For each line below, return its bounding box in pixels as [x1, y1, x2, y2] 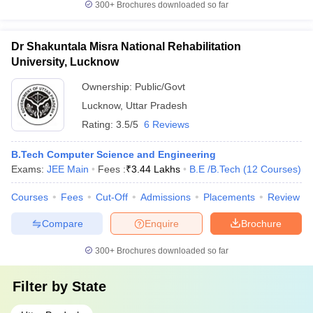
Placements [203, 191, 255, 203]
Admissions [140, 191, 191, 203]
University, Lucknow [11, 56, 119, 68]
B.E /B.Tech [189, 163, 240, 175]
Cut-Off [96, 191, 128, 203]
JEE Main [47, 163, 89, 175]
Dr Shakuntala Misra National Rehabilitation [11, 41, 241, 52]
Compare [41, 217, 83, 229]
